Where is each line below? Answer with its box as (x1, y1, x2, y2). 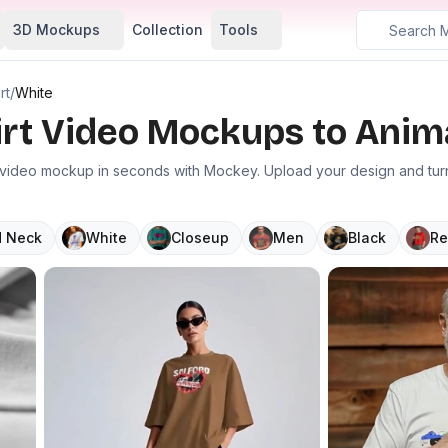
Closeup (171, 229, 229, 246)
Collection (132, 21, 203, 38)
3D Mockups (13, 21, 100, 38)
